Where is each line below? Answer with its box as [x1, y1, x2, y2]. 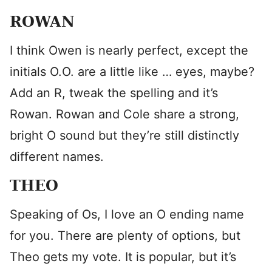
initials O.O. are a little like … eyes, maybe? [10, 64, 254, 79]
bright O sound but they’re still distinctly [10, 128, 239, 143]
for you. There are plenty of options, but [10, 228, 240, 243]
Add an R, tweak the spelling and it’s [10, 86, 218, 100]
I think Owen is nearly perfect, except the [10, 43, 248, 58]
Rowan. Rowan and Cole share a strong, [10, 107, 239, 121]
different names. [10, 149, 104, 164]
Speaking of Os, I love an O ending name [10, 207, 244, 222]
